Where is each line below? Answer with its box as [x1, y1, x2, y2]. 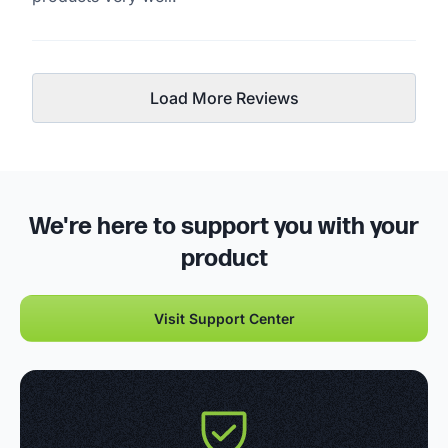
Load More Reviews [149, 87, 299, 108]
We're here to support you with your [29, 211, 419, 241]
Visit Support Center [153, 309, 295, 327]
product [180, 243, 268, 273]
